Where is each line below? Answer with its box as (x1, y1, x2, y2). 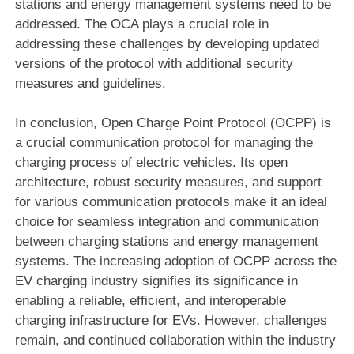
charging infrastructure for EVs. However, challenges (14, 312, 327, 328)
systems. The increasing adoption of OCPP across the (14, 253, 337, 269)
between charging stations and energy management (14, 233, 318, 249)
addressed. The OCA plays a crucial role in (14, 16, 269, 32)
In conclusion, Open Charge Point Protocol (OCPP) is (14, 115, 331, 130)
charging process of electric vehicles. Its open (14, 154, 288, 170)
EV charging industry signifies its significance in (14, 273, 298, 288)
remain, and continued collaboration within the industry (14, 332, 336, 348)
